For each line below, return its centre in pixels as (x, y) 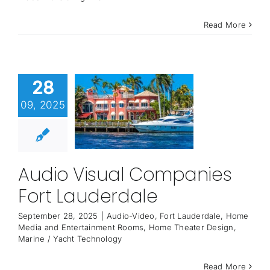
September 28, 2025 (58, 216)
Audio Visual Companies (125, 175)
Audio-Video (130, 216)
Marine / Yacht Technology (70, 239)
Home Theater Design (191, 228)
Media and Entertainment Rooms (81, 228)
